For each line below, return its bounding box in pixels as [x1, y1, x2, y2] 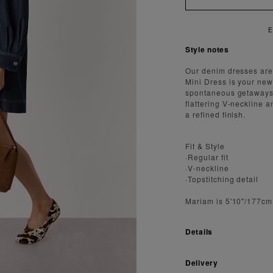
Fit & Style [185, 140, 225, 151]
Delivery [185, 257, 218, 268]
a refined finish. [185, 108, 246, 119]
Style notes [185, 43, 229, 55]
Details [185, 225, 213, 237]
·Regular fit [185, 151, 229, 162]
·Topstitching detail [185, 173, 259, 184]
